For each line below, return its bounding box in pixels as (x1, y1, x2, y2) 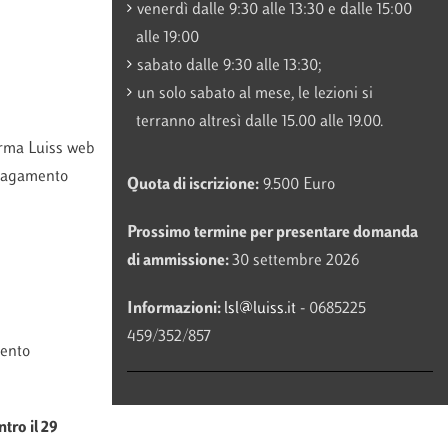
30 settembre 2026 (231, 253, 359, 270)
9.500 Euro (258, 177, 335, 194)
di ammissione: (126, 253, 232, 270)
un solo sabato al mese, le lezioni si (136, 86, 373, 103)
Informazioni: (126, 301, 224, 318)
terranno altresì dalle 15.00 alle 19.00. (135, 114, 383, 131)
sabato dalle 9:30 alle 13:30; (136, 58, 321, 75)
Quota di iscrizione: (126, 177, 259, 194)
